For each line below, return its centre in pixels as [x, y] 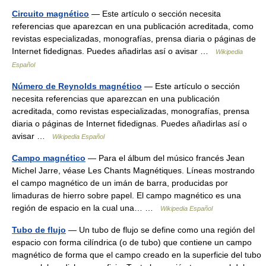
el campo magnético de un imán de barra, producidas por [120, 183]
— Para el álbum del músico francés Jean [165, 158]
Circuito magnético [50, 14]
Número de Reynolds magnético [77, 86]
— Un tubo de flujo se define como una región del [160, 230]
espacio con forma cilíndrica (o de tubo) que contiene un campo [132, 242]
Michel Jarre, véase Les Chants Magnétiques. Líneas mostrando [133, 170]
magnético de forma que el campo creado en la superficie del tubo [137, 255]
